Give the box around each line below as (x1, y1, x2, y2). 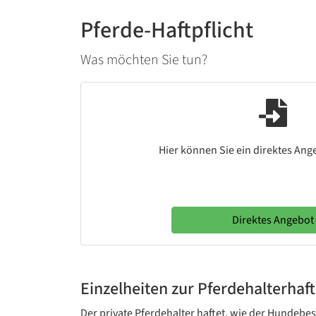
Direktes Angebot (232, 212, 314, 228)
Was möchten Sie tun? (80, 50, 207, 70)
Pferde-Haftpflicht (80, 14, 253, 47)
